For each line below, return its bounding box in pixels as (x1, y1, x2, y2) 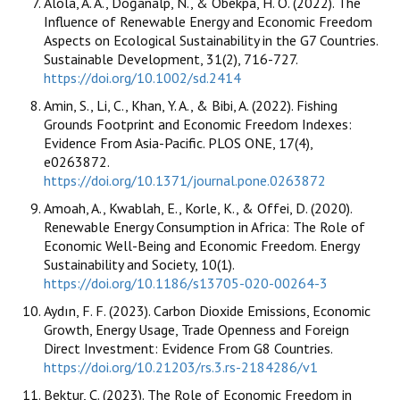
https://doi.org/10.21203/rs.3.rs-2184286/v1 (44, 357, 318, 376)
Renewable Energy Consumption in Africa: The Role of (44, 217, 365, 236)
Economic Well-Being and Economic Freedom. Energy (44, 236, 359, 254)
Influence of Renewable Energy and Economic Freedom (44, 12, 372, 30)
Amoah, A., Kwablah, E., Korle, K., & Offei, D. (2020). (44, 198, 352, 217)
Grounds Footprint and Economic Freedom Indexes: (44, 114, 352, 133)
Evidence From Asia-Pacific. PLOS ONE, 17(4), (44, 133, 312, 152)
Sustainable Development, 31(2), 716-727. (44, 49, 297, 68)
